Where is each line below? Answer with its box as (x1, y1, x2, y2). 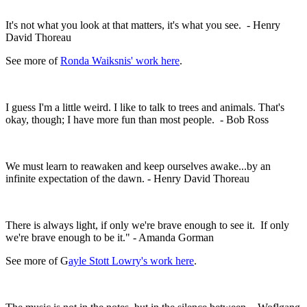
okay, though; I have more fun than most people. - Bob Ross (5, 113, 271, 125)
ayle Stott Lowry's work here (69, 254, 194, 267)
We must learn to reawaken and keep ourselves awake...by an (5, 160, 271, 172)
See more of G (5, 254, 69, 267)
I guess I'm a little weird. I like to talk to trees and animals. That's (5, 101, 284, 113)
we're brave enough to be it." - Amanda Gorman (5, 231, 214, 243)
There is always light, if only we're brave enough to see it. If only (5, 219, 289, 231)
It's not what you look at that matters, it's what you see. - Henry (5, 19, 280, 31)
